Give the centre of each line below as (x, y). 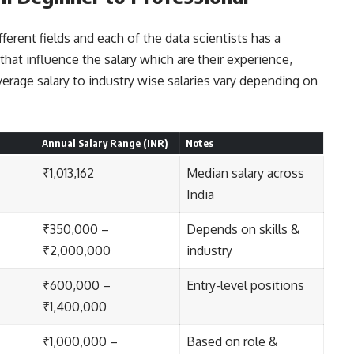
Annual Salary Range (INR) (105, 143)
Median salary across (245, 173)
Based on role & (232, 342)
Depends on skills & (243, 230)
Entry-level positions (245, 286)
